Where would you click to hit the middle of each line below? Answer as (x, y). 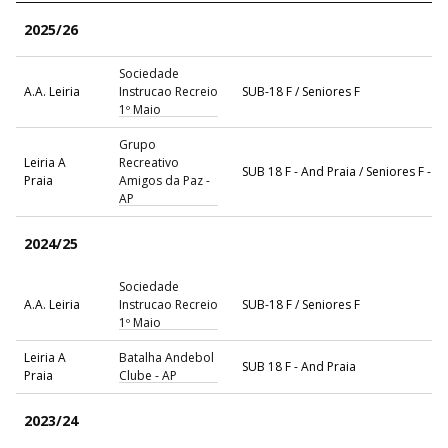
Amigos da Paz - (164, 180)
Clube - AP (147, 375)
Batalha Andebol (166, 357)
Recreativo (148, 162)
